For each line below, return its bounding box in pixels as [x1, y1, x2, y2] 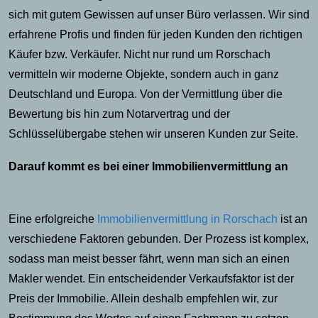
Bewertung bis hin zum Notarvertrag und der [9, 107, 230, 120]
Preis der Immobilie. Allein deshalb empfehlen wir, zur [9, 292, 278, 305]
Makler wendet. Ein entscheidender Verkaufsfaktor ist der [9, 272, 294, 285]
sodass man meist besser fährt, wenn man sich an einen [9, 252, 290, 265]
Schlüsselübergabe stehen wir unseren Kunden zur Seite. [9, 127, 298, 140]
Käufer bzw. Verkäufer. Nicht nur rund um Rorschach [9, 48, 270, 60]
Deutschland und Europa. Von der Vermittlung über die [9, 87, 283, 100]
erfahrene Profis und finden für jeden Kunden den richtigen [9, 28, 302, 40]
